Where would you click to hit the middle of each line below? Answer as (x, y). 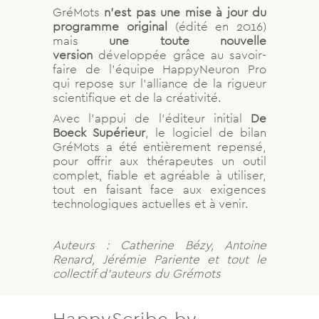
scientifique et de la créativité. (137, 97)
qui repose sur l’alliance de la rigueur (159, 83)
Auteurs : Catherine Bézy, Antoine (159, 245)
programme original (110, 26)
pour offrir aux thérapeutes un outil (159, 161)
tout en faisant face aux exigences (159, 189)
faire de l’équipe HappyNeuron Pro (159, 69)
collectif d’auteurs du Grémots (137, 273)
